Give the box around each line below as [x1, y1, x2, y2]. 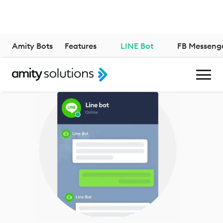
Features [65, 41, 97, 51]
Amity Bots [12, 41, 53, 51]
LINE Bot [120, 41, 153, 51]
